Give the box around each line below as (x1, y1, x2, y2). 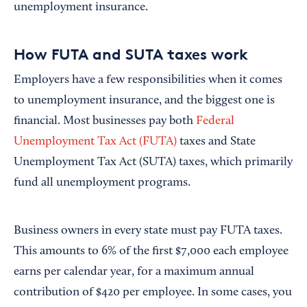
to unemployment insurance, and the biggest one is (14, 95, 275, 107)
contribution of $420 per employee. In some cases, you (14, 286, 292, 299)
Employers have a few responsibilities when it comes (14, 74, 282, 86)
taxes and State (177, 136, 256, 148)
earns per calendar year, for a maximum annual (14, 266, 254, 278)
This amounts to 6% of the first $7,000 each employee (14, 245, 288, 258)
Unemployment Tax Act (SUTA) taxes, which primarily (14, 156, 293, 169)
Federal (193, 115, 234, 127)
